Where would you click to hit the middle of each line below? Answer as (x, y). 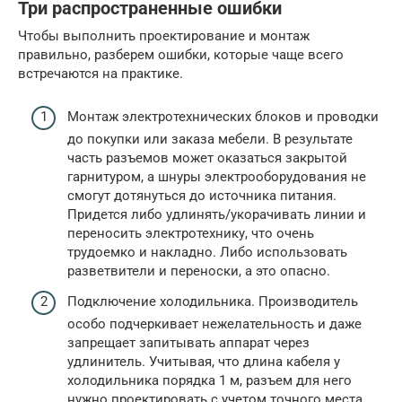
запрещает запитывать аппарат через (188, 342)
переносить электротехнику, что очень (191, 234)
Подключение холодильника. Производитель (213, 301)
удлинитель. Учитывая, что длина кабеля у (204, 361)
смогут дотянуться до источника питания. (202, 196)
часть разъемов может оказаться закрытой (207, 158)
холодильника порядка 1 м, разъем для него (210, 380)
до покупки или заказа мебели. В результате (210, 140)
